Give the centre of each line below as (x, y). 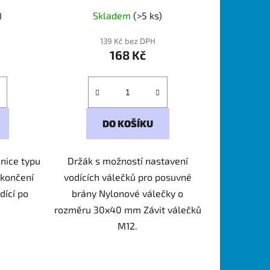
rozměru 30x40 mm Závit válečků (127, 209)
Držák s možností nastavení (127, 160)
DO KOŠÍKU (127, 123)
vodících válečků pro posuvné (127, 177)
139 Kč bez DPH (127, 41)
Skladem (113, 15)
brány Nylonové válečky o (128, 193)
